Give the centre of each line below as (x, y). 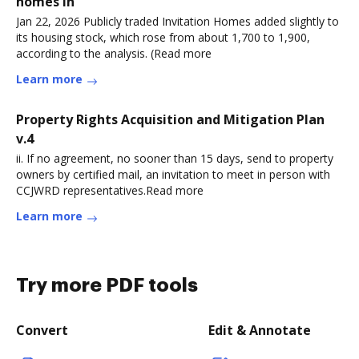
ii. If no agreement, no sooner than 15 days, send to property (175, 158)
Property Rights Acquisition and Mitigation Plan (170, 119)
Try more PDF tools (107, 285)
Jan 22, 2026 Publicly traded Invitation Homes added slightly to (177, 21)
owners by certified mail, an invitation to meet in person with (173, 174)
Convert (42, 330)
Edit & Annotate (260, 330)
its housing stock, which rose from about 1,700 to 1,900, (163, 37)
